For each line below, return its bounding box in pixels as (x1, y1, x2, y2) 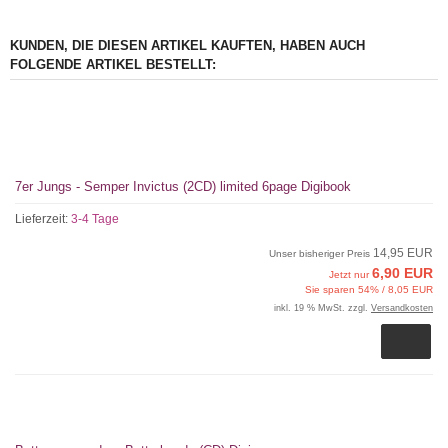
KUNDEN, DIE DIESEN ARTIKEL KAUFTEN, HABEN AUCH (10, 38, 365, 53)
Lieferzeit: (15, 212, 71, 226)
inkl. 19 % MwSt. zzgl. (274, 303, 371, 313)
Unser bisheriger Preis (269, 248, 373, 259)
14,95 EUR (373, 246, 433, 260)
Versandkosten (371, 303, 433, 313)
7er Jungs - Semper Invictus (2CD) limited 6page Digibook (15, 179, 351, 194)
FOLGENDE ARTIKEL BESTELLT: (10, 57, 216, 72)
